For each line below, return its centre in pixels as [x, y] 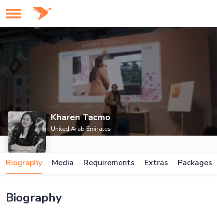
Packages [195, 163]
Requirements [109, 163]
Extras [156, 163]
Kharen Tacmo [81, 117]
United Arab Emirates [81, 129]
